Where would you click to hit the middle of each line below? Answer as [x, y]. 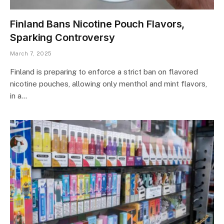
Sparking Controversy [62, 37]
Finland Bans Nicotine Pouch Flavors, [97, 24]
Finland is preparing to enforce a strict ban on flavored [104, 71]
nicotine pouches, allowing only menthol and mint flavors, [108, 83]
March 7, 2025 [31, 53]
